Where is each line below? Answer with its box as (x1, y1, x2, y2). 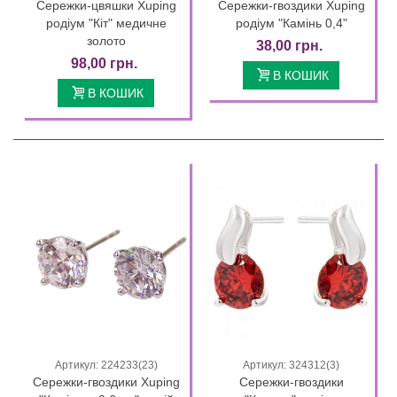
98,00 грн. (71, 55, 137, 71)
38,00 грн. (256, 37, 323, 53)
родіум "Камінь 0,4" (235, 15, 347, 30)
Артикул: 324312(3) (243, 359, 339, 372)
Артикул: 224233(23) (54, 359, 158, 372)
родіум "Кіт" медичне (45, 15, 167, 30)
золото (86, 33, 126, 48)
